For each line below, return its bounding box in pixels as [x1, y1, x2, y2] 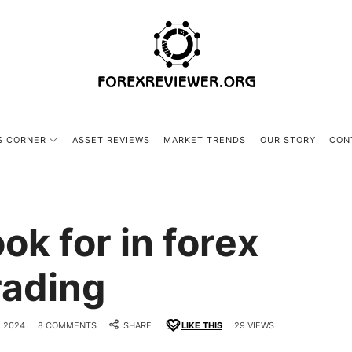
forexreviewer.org [92, 16, 273, 43]
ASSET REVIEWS [71, 134, 150, 145]
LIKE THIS [181, 320, 222, 331]
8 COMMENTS [38, 320, 97, 331]
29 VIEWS [234, 320, 275, 331]
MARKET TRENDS [163, 134, 247, 145]
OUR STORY [259, 134, 316, 145]
